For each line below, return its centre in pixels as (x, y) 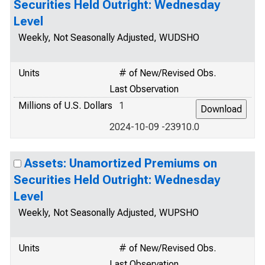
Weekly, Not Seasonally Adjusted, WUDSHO (109, 38)
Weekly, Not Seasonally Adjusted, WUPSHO (109, 213)
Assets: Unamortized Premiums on (121, 163)
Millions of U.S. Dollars (65, 106)
